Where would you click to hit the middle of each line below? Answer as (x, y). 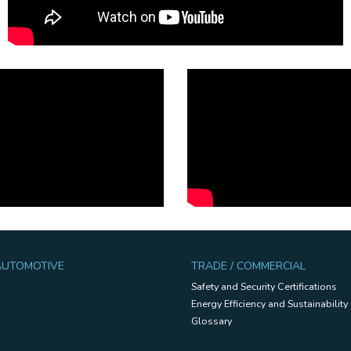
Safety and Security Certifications (264, 287)
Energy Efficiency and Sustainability (270, 304)
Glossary (212, 321)
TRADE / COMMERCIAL (248, 266)
